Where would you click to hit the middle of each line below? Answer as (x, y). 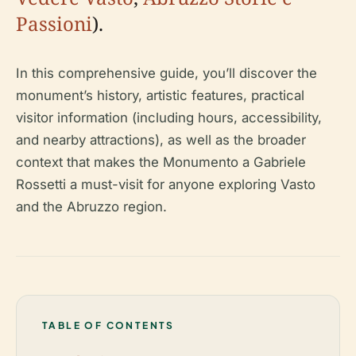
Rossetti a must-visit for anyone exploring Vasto (166, 184)
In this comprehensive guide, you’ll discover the (166, 73)
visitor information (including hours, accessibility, (169, 118)
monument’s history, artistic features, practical (160, 95)
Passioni (54, 23)
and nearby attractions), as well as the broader (161, 140)
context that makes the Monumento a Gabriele (161, 162)
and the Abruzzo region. (91, 207)
